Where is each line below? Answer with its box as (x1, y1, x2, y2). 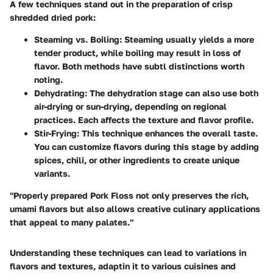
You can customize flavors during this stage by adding (34, 141, 259, 152)
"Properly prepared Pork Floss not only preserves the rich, (10, 190, 249, 200)
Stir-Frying (34, 127, 77, 138)
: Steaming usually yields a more (119, 34, 254, 44)
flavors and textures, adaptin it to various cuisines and (10, 260, 236, 271)
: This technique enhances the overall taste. (77, 127, 258, 138)
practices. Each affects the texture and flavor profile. (34, 114, 253, 125)
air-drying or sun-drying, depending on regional (34, 101, 227, 112)
